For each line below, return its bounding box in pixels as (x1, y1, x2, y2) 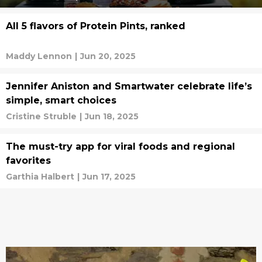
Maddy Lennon (6, 51, 72, 61)
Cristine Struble (6, 111, 77, 122)
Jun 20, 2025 (80, 51, 136, 61)
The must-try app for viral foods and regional (6, 141, 235, 152)
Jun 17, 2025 (82, 171, 136, 182)
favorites (6, 155, 51, 166)
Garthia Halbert (6, 171, 74, 182)
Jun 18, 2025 (85, 111, 139, 122)
